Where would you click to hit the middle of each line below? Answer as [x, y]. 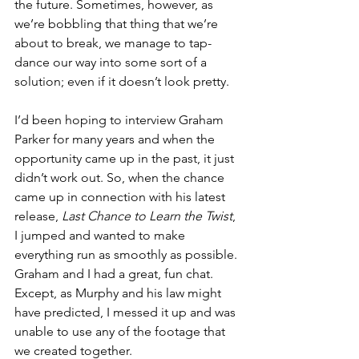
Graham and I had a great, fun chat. [115, 273]
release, [38, 216]
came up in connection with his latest [121, 196]
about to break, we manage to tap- [113, 42]
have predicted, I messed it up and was [127, 312]
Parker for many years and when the [116, 139]
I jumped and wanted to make [101, 235]
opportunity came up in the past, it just [126, 158]
